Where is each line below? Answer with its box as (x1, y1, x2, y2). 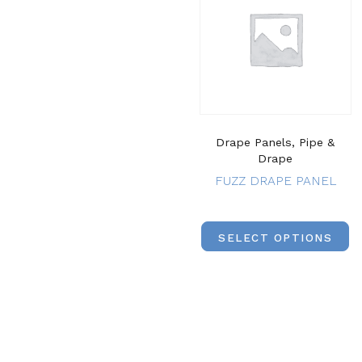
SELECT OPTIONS (218, 230, 333, 244)
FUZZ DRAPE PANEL (214, 172, 336, 188)
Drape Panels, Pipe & (216, 135, 335, 149)
